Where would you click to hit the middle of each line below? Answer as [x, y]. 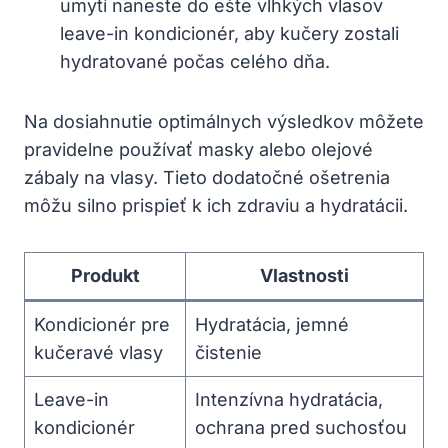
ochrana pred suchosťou [301, 427]
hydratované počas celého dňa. [195, 61]
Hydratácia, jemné [272, 324]
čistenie [228, 352]
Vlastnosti [304, 275]
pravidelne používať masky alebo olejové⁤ [198, 149]
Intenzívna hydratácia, [289, 399]
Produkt [105, 275]
